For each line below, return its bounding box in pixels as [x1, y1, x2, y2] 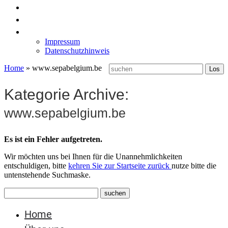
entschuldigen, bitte [4, 161, 68, 170]
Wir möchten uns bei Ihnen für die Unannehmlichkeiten [4, 152, 182, 161]
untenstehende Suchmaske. [4, 170, 91, 179]
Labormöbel [24, 13, 79, 25]
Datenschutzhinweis [45, 46, 109, 55]
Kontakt [24, 25, 60, 37]
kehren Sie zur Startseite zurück [68, 161, 172, 170]
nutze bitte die [172, 161, 216, 170]
